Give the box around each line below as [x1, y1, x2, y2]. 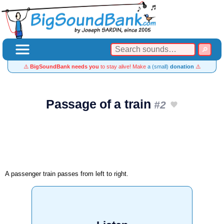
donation [170, 63, 194, 69]
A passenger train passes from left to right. [5, 169, 128, 177]
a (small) [147, 63, 170, 69]
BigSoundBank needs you [30, 63, 99, 69]
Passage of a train [46, 97, 154, 111]
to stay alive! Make [99, 63, 147, 69]
